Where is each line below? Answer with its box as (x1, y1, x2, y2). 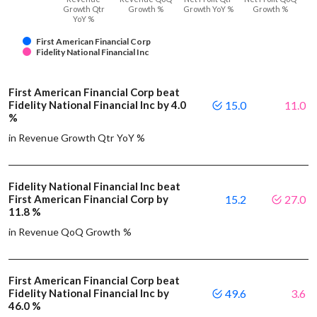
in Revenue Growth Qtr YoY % (8, 132, 145, 144)
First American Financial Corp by (8, 192, 168, 206)
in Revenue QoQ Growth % (8, 226, 132, 238)
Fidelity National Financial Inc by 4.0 (8, 98, 186, 112)
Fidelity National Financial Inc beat (8, 180, 180, 193)
